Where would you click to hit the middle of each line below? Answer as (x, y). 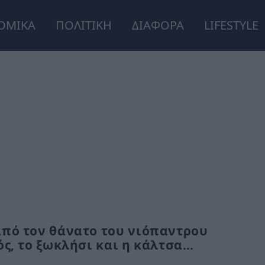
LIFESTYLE (232, 25)
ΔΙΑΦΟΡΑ (158, 25)
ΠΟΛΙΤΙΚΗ (84, 25)
